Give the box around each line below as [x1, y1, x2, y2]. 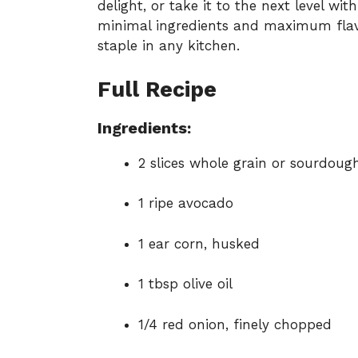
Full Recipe [97, 76, 217, 102]
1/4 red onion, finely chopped [138, 316, 332, 332]
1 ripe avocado [138, 195, 233, 212]
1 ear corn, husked [138, 235, 260, 252]
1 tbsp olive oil [138, 276, 233, 292]
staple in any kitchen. [97, 38, 240, 54]
